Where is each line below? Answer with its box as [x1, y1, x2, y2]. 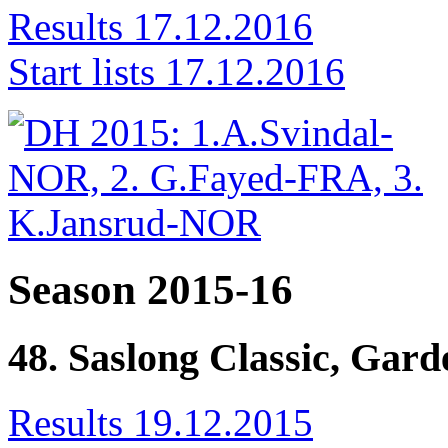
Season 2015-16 [8, 265, 293, 313]
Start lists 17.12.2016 [8, 49, 345, 93]
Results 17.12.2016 [8, 4, 313, 48]
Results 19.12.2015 [8, 400, 313, 444]
